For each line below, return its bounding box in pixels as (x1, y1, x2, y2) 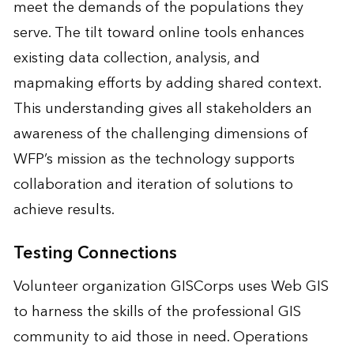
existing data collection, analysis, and (13, 45, 260, 70)
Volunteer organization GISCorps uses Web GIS (13, 273, 329, 299)
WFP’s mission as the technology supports (13, 146, 295, 171)
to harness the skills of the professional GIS (13, 299, 301, 324)
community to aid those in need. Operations (13, 324, 308, 349)
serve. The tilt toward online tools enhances (13, 20, 304, 45)
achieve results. (13, 197, 115, 222)
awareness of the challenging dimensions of (13, 121, 308, 146)
